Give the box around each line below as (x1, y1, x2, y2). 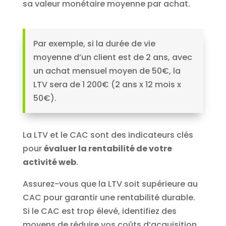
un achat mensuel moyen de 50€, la (33, 65, 181, 77)
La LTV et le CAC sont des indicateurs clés (22, 129, 193, 141)
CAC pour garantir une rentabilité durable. (22, 192, 195, 204)
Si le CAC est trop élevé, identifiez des (22, 205, 177, 217)
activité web (22, 156, 76, 168)
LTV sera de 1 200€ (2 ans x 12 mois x (33, 79, 181, 91)
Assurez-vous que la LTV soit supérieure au (22, 178, 198, 190)
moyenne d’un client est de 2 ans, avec (33, 51, 192, 64)
